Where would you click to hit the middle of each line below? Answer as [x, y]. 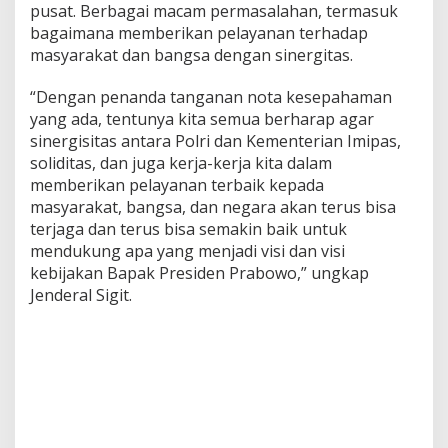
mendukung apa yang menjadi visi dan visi [187, 250]
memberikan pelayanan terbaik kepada [177, 184]
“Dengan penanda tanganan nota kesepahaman [211, 96]
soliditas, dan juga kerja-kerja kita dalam [181, 162]
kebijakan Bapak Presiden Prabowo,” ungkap [199, 272]
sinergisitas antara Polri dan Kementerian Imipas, [215, 140]
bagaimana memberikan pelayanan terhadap [199, 32]
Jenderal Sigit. [81, 294]
